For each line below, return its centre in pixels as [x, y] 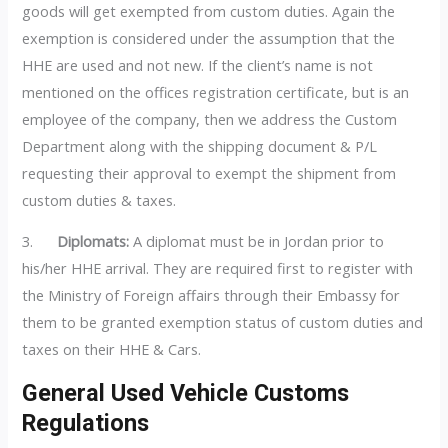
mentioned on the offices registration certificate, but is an [216, 91]
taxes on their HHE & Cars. [112, 349]
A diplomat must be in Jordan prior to [257, 241]
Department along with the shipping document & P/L [200, 145]
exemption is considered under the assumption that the [209, 37]
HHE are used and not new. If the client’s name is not [198, 64]
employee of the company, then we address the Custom [210, 118]
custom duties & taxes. [99, 199]
